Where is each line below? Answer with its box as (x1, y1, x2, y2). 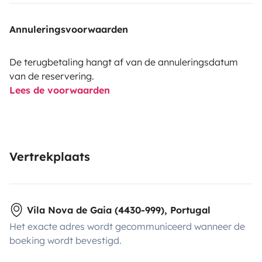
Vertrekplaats (9, 149, 90, 164)
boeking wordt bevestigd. (9, 234, 122, 246)
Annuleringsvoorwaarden (9, 23, 128, 35)
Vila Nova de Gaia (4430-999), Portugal (27, 204, 211, 216)
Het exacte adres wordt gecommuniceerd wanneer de (9, 220, 245, 232)
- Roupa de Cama (9, 213, 87, 225)
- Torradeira (9, 98, 63, 110)
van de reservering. (9, 70, 94, 82)
